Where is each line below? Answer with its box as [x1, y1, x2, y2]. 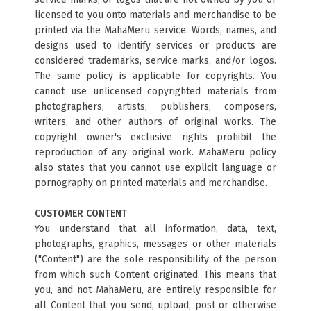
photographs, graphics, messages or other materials [35, 238, 276, 250]
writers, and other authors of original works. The [35, 116, 276, 128]
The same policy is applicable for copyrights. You [35, 70, 276, 82]
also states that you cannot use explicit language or [35, 162, 276, 174]
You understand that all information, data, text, [35, 223, 276, 235]
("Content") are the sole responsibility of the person [35, 253, 276, 265]
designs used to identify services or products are [35, 40, 276, 51]
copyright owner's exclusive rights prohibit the [35, 131, 276, 143]
